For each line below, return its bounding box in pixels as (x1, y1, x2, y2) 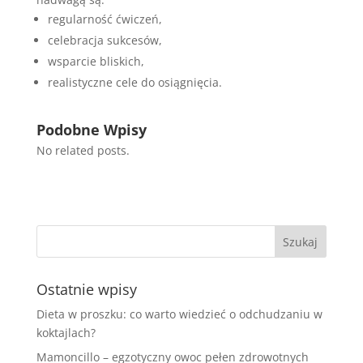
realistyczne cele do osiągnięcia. (47, 75, 222, 90)
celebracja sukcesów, (47, 32, 162, 48)
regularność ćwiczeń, (47, 11, 162, 27)
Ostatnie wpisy (36, 280, 137, 299)
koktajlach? (36, 325, 96, 340)
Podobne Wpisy (36, 120, 147, 139)
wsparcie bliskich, (47, 53, 144, 69)
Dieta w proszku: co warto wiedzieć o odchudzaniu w (36, 306, 322, 322)
